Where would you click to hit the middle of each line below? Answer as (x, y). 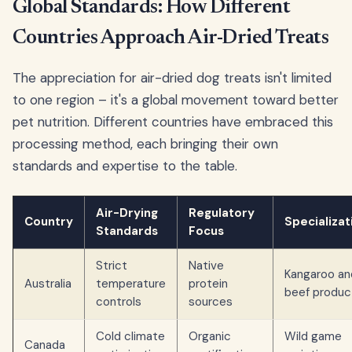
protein (208, 283)
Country (49, 221)
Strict (112, 265)
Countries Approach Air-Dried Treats (171, 38)
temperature (131, 283)
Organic (210, 336)
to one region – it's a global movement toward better (176, 99)
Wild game (313, 336)
